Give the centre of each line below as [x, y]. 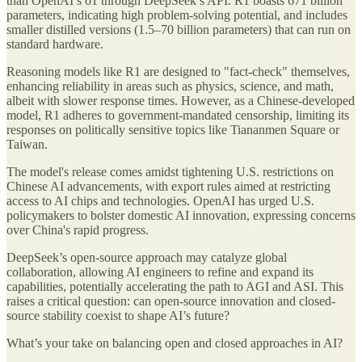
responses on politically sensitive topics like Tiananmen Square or [173, 129]
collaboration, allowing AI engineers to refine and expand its [160, 271]
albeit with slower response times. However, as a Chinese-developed [181, 100]
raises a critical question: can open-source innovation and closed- [171, 301]
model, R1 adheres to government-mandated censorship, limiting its [178, 115]
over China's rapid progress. [78, 229]
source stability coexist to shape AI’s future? [118, 315]
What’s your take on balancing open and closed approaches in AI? [175, 343]
